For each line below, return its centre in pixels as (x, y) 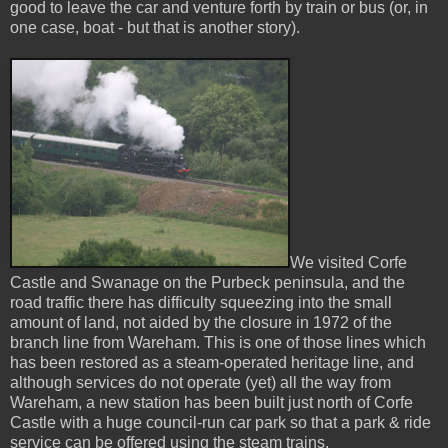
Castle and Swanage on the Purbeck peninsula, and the (207, 282)
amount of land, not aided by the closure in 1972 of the (201, 322)
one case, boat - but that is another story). (155, 27)
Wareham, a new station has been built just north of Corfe (211, 402)
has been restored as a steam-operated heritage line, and (212, 362)
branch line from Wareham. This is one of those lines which (218, 342)
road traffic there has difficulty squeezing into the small (201, 302)
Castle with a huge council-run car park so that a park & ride (220, 422)
